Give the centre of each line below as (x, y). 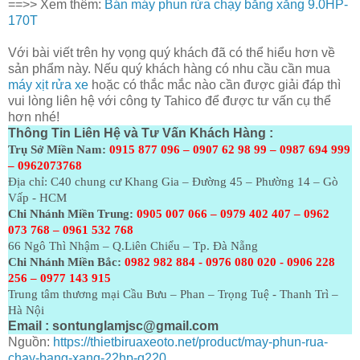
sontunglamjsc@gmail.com (135, 326)
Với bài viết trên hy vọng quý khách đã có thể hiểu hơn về (172, 53)
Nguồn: (31, 342)
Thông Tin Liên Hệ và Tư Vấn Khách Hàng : (141, 133)
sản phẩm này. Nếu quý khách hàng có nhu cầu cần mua (169, 69)
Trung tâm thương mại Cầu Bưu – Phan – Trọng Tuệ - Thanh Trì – (173, 294)
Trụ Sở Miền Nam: (57, 149)
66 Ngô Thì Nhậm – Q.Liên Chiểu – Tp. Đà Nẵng (133, 246)
